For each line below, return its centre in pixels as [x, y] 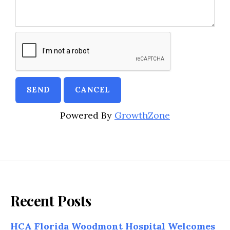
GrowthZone [142, 115]
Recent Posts [51, 200]
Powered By [87, 115]
